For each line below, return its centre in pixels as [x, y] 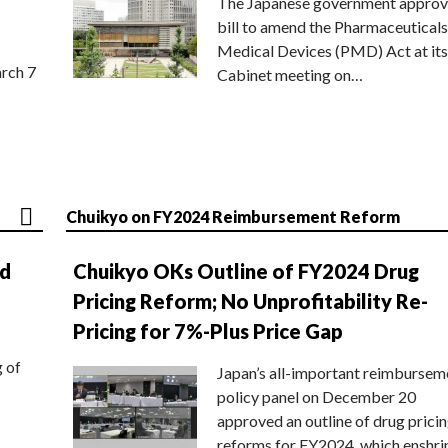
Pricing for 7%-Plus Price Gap [208, 330]
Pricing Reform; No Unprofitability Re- [250, 300]
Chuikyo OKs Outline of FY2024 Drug [246, 270]
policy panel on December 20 [316, 396]
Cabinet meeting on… [290, 74]
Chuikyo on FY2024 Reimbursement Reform [233, 216]
